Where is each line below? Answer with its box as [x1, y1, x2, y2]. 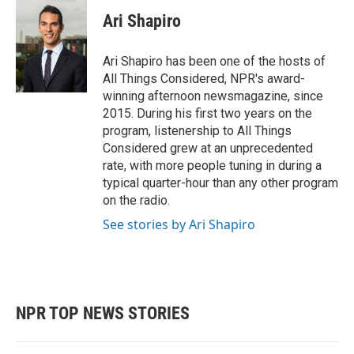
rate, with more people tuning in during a [103, 158, 322, 174]
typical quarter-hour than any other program [103, 175, 338, 191]
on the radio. [103, 193, 170, 209]
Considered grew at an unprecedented [103, 141, 313, 156]
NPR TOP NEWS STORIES [16, 303, 190, 324]
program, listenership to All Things [103, 123, 292, 139]
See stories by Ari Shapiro [103, 216, 255, 234]
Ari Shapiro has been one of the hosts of [103, 54, 326, 70]
